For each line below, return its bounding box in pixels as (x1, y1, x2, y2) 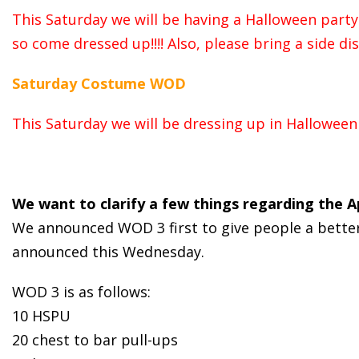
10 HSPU (12, 305, 71, 325)
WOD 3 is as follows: (12, 281, 151, 301)
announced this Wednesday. (12, 241, 204, 261)
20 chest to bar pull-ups (12, 329, 178, 349)
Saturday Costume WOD (12, 73, 186, 93)
